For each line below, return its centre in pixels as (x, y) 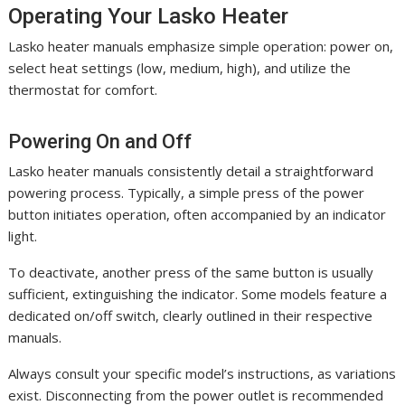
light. (23, 235)
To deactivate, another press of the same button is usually (191, 272)
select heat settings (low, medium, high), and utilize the (180, 67)
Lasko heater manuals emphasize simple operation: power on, (201, 46)
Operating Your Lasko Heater (149, 16)
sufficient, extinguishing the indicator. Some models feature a (198, 293)
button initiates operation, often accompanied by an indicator (198, 214)
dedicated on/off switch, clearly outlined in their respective (191, 315)
